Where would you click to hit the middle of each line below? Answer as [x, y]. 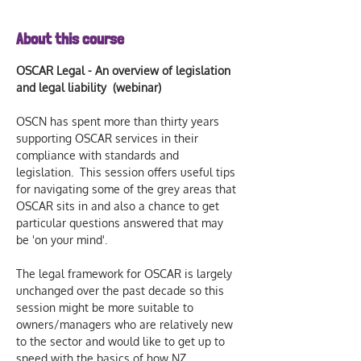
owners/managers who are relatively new [126, 324]
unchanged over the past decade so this [122, 290]
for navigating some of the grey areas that [128, 189]
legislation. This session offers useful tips [127, 172]
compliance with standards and [99, 155]
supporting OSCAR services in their [109, 138]
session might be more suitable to [106, 307]
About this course [70, 39]
